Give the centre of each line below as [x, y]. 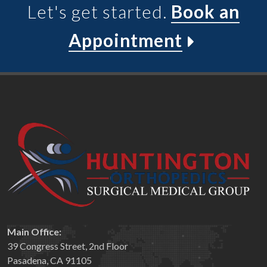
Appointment [125, 40]
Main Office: [34, 232]
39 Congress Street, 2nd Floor [68, 246]
